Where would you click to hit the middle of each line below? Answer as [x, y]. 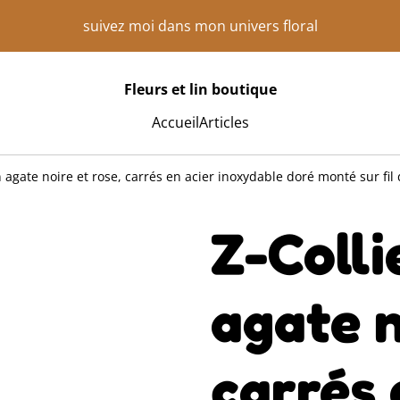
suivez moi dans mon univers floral [200, 25]
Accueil [175, 122]
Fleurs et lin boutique [200, 89]
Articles [224, 122]
